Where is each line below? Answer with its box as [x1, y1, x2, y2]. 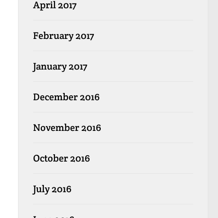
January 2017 [33, 59, 87, 73]
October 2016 [33, 151, 90, 164]
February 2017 [33, 29, 94, 42]
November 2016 [33, 121, 101, 134]
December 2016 [33, 90, 100, 103]
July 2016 [33, 182, 72, 195]
